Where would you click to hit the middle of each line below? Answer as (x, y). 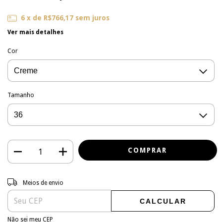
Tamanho (21, 95)
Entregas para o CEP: (36, 180)
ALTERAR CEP (191, 179)
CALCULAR (163, 201)
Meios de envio (43, 183)
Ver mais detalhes (35, 32)
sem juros (92, 18)
